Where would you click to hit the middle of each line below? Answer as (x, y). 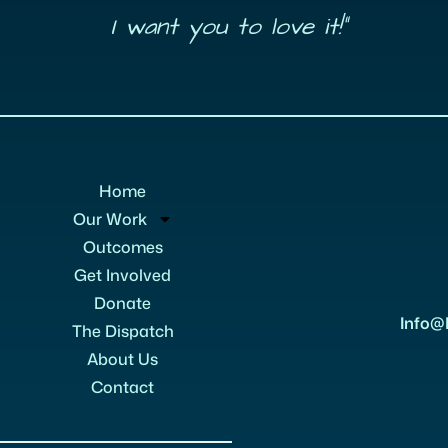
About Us (123, 359)
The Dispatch (122, 331)
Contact (123, 387)
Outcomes (122, 247)
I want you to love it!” (224, 27)
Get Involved (123, 275)
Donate (123, 303)
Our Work (109, 219)
